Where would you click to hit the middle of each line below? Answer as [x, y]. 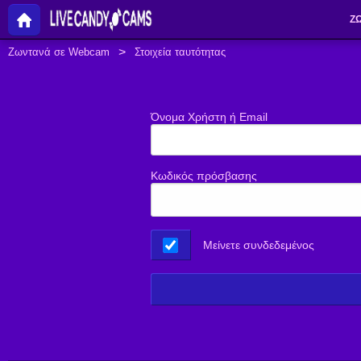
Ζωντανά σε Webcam [59, 52]
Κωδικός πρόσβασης [204, 176]
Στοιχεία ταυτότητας [180, 52]
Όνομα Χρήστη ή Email [209, 117]
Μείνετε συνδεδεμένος [258, 245]
